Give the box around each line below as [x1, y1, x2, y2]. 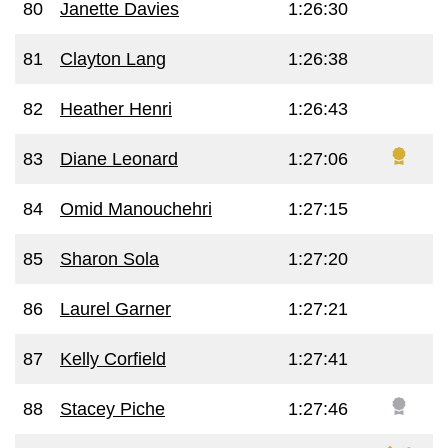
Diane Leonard [60, 149, 178, 169]
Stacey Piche [60, 399, 165, 419]
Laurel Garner [60, 299, 171, 319]
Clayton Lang [60, 49, 166, 69]
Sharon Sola [60, 249, 159, 269]
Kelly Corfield [60, 349, 166, 369]
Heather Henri [60, 99, 172, 119]
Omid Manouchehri [60, 199, 212, 219]
